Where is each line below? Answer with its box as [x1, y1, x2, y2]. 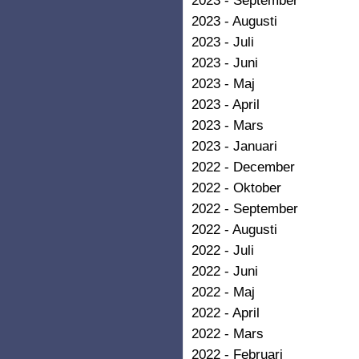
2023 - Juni [192, 54, 258, 71]
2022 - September [192, 200, 298, 216]
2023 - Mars [192, 116, 264, 133]
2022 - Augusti [192, 220, 277, 237]
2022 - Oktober [192, 179, 281, 196]
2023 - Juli [192, 33, 254, 50]
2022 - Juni [192, 262, 258, 279]
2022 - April [192, 304, 260, 321]
